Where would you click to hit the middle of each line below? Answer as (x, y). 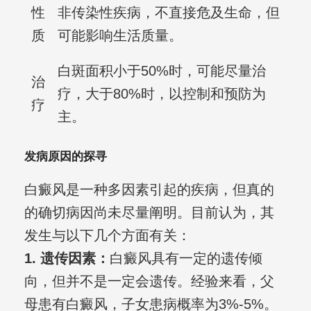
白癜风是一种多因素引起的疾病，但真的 (149, 190)
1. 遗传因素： (67, 259)
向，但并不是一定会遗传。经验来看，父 (149, 281)
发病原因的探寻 (65, 157)
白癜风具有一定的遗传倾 (186, 259)
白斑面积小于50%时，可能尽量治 (161, 71)
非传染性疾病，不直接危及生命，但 (168, 13)
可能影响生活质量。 (120, 36)
